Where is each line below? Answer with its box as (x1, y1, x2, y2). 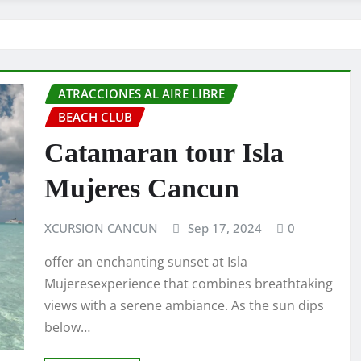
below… (44, 318, 90, 337)
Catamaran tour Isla (44, 137, 284, 168)
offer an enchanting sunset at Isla (44, 253, 247, 272)
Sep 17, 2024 (187, 219, 262, 236)
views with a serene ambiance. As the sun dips (44, 297, 324, 315)
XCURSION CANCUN (44, 219, 158, 236)
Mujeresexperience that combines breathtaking (44, 275, 333, 293)
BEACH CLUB (58, 108, 132, 125)
